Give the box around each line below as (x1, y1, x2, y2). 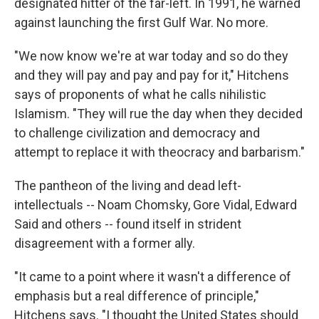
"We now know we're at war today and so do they (14, 48, 288, 63)
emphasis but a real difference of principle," (14, 288, 259, 303)
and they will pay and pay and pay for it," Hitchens (14, 67, 289, 83)
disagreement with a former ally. (14, 235, 195, 251)
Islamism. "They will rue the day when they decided (14, 105, 303, 121)
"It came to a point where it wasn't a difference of (14, 268, 291, 284)
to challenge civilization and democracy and (14, 125, 260, 140)
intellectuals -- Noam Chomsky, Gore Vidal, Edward (14, 197, 297, 212)
